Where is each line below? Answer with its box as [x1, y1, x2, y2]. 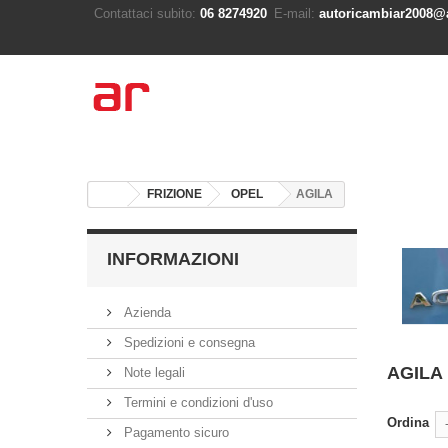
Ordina [387, 415, 429, 430]
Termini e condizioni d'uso [120, 395, 273, 410]
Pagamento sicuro [120, 425, 229, 440]
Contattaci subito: [94, 6, 196, 21]
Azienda [120, 305, 171, 320]
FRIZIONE [147, 187, 202, 201]
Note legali [120, 365, 185, 380]
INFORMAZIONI [107, 249, 239, 269]
